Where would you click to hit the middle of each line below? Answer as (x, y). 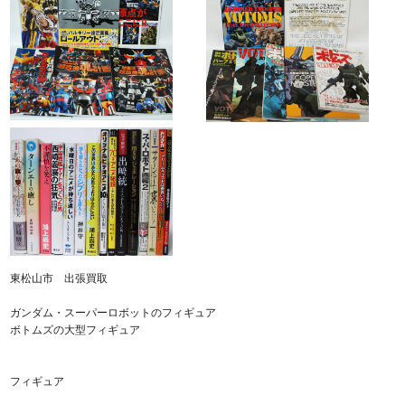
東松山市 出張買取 (59, 278)
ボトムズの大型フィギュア (75, 330)
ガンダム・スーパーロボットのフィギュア (113, 313)
